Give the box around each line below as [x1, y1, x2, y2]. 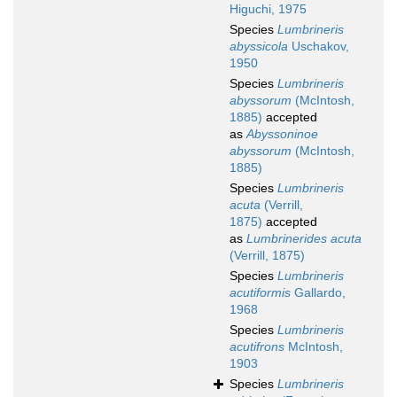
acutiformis [230, 285, 291, 300]
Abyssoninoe [246, 127, 318, 142]
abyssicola [230, 39, 288, 54]
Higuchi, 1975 [230, 2, 307, 17]
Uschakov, [288, 39, 349, 54]
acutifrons [230, 339, 284, 354]
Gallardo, [291, 285, 346, 300]
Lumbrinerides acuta [246, 231, 362, 246]
